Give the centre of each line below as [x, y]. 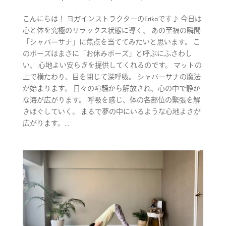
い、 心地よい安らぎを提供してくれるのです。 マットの [112, 65]
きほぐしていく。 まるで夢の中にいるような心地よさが [111, 111]
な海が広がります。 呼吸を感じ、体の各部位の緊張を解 [111, 100]
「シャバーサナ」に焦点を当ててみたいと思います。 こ [111, 42]
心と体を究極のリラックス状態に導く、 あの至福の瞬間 [111, 30]
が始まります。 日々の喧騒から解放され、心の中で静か [111, 88]
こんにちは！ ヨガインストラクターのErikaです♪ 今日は [112, 18]
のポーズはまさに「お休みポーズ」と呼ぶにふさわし [107, 53]
